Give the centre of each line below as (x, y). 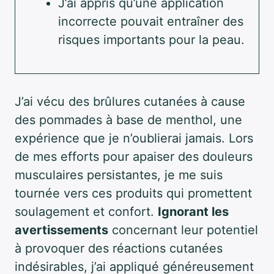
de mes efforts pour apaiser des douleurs (134, 156)
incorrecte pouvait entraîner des (151, 21)
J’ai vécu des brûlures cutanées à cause (130, 101)
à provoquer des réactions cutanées (119, 248)
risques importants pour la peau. (151, 39)
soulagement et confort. (86, 211)
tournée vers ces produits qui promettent (133, 193)
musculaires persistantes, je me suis (119, 175)
